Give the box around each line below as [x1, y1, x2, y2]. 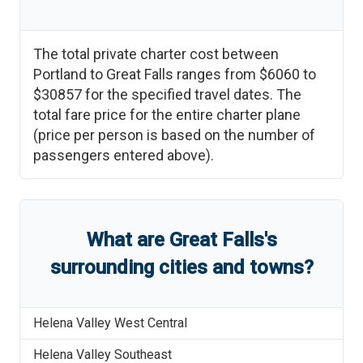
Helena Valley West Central [33, 315, 187, 331]
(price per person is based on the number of [33, 126, 315, 143]
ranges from [173, 66, 259, 83]
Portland [33, 66, 87, 83]
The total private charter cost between [33, 45, 279, 62]
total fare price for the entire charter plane [33, 106, 301, 123]
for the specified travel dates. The [82, 86, 301, 103]
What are [86, 228, 169, 251]
